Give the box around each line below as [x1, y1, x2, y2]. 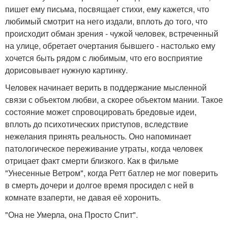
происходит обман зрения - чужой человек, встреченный [5, 27, 218, 39]
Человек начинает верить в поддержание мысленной [5, 81, 207, 93]
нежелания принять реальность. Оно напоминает [5, 130, 191, 142]
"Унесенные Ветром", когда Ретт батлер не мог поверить [5, 167, 218, 179]
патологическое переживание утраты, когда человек [5, 142, 203, 154]
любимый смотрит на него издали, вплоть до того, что [5, 15, 208, 27]
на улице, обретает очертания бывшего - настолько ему [5, 40, 215, 51]
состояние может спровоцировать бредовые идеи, [5, 106, 196, 118]
